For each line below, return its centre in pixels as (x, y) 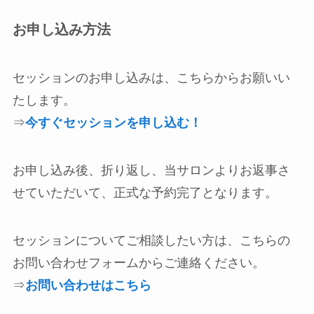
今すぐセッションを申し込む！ (113, 123)
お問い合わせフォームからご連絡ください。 (138, 263)
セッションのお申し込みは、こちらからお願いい (151, 78)
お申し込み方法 (61, 30)
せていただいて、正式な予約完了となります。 (145, 193)
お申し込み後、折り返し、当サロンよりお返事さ (151, 171)
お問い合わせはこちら (88, 286)
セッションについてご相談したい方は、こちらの (151, 241)
